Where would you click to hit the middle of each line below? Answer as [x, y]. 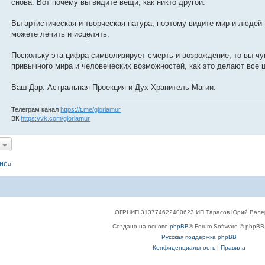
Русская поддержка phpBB [199, 237]
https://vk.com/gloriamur [56, 118]
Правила [233, 247]
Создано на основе [141, 226]
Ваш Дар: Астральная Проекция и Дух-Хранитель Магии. [114, 88]
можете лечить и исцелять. [61, 34]
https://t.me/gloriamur [91, 109]
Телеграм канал [36, 109]
